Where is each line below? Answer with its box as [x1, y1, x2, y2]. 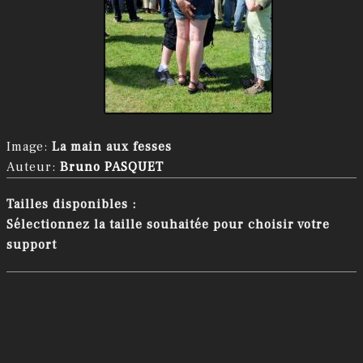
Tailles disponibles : [6, 196, 136, 212]
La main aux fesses [52, 139, 172, 155]
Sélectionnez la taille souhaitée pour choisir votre [6, 216, 330, 233]
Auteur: [6, 159, 60, 175]
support [6, 237, 57, 253]
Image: [6, 139, 52, 155]
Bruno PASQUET [60, 159, 164, 175]
